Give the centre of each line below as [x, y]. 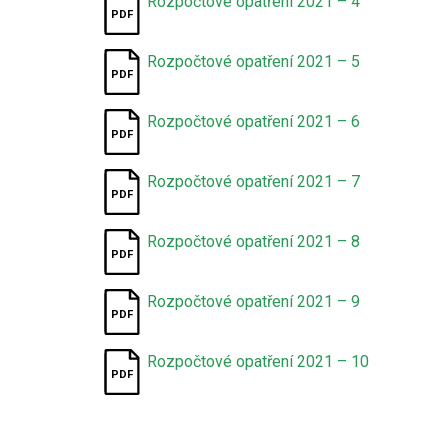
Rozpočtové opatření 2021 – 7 [254, 181]
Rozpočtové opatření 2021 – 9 [254, 301]
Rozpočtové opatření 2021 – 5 [254, 61]
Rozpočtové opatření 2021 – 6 [254, 121]
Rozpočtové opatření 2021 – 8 [254, 241]
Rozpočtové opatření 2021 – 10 [258, 361]
